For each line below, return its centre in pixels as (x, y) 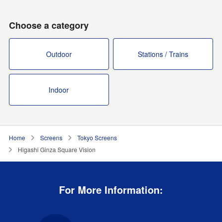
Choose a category (49, 25)
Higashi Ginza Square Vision (56, 149)
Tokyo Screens (97, 137)
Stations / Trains (163, 54)
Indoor (59, 89)
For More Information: (111, 189)
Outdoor (59, 54)
